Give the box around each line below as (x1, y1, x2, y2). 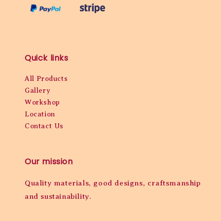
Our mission (25, 156, 73, 168)
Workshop (25, 99, 60, 107)
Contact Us (25, 122, 64, 130)
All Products (25, 75, 68, 83)
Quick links (25, 52, 69, 64)
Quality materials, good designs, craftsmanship (25, 179, 201, 187)
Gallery (25, 87, 51, 95)
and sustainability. (25, 192, 92, 201)
